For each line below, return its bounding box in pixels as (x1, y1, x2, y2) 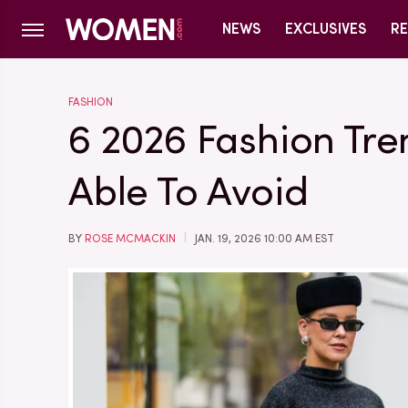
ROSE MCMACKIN (85, 232, 176, 245)
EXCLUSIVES (285, 20, 367, 37)
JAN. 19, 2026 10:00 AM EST (195, 232, 334, 245)
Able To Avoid (68, 168, 309, 216)
